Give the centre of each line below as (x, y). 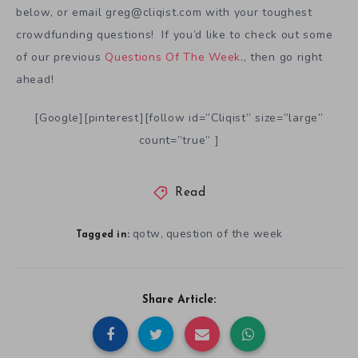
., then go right (282, 57)
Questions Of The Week (173, 57)
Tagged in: (102, 235)
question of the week (224, 234)
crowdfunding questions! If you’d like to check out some (175, 34)
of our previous (61, 57)
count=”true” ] (179, 141)
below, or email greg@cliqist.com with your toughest (164, 12)
